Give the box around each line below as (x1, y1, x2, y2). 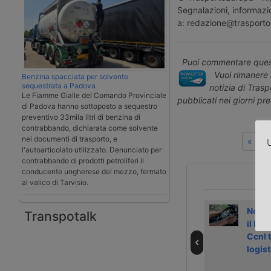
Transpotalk (24, 208, 97, 224)
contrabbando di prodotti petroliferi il (22, 155, 144, 165)
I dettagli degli (3, 206, 62, 216)
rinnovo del (125, 218, 172, 229)
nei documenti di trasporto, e (22, 134, 117, 143)
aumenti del (3, 218, 52, 229)
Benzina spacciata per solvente (22, 71, 128, 81)
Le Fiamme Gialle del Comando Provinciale (22, 90, 166, 100)
